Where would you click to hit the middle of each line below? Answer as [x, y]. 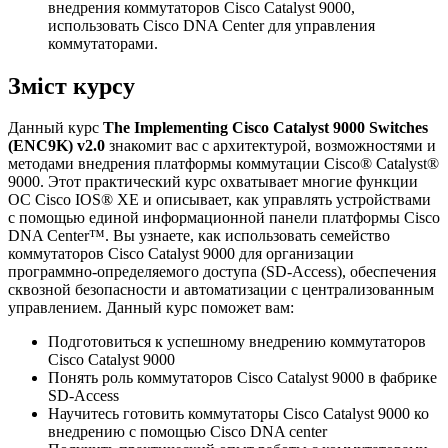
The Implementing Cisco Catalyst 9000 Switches [265, 128]
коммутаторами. [103, 43]
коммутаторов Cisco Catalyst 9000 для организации [181, 254]
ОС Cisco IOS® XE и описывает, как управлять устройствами [219, 200]
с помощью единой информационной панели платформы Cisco [224, 218]
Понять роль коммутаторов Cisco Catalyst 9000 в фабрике [242, 378]
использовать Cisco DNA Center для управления [211, 25]
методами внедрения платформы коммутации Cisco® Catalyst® [223, 164]
